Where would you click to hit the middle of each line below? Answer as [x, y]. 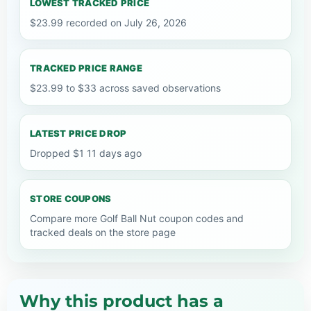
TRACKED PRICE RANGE [86, 68]
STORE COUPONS [71, 198]
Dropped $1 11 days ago [86, 153]
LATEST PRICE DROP [78, 133]
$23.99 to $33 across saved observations [125, 87]
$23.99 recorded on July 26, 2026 [108, 22]
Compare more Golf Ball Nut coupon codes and [137, 218]
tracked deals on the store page [103, 232]
